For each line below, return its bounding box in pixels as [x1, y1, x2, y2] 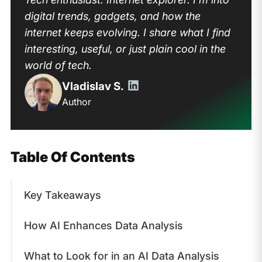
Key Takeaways [23, 188, 104, 201]
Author [61, 95, 91, 108]
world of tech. [24, 58, 92, 71]
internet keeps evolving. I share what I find [24, 26, 230, 39]
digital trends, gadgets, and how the [24, 9, 201, 22]
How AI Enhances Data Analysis [23, 219, 186, 232]
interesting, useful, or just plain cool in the [24, 42, 226, 55]
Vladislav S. [61, 79, 124, 93]
